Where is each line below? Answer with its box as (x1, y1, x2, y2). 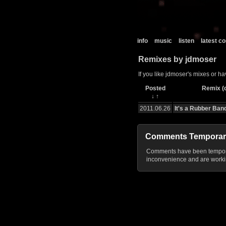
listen (179, 37, 194, 44)
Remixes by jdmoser (138, 55, 216, 64)
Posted (145, 85, 165, 92)
